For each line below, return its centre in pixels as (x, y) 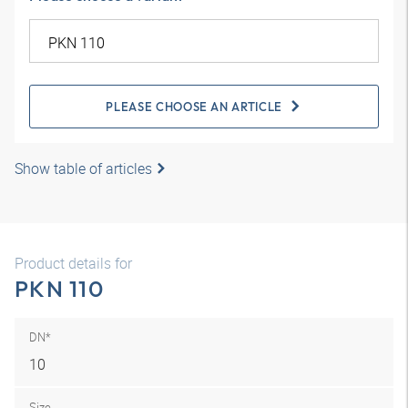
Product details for (73, 263)
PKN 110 (59, 289)
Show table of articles (83, 168)
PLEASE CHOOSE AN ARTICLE (194, 107)
